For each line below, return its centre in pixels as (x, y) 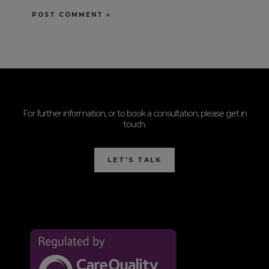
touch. (134, 125)
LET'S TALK (134, 160)
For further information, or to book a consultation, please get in (134, 114)
